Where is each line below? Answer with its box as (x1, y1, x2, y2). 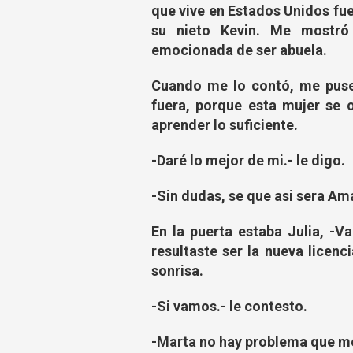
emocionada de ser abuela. (151, 42, 327, 58)
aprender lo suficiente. (151, 117, 301, 133)
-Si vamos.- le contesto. (151, 298, 307, 314)
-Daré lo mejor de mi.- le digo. (151, 152, 345, 169)
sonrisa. (151, 262, 203, 279)
